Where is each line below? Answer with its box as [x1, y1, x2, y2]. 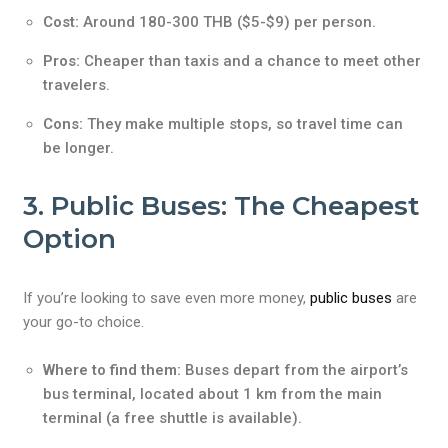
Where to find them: [43, 361, 182, 379]
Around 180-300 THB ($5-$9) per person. [79, 13, 377, 31]
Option [23, 223, 117, 255]
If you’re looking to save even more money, [23, 289, 311, 307]
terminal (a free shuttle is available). [43, 409, 303, 427]
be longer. [43, 139, 115, 157]
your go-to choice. [23, 313, 145, 331]
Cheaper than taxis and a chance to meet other [80, 52, 422, 70]
